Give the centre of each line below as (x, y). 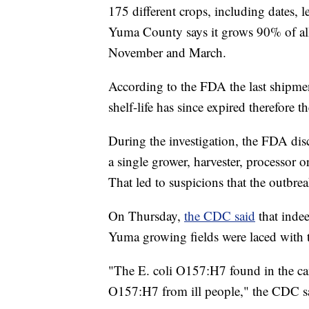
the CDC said (220, 216)
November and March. (167, 52)
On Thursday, (146, 216)
